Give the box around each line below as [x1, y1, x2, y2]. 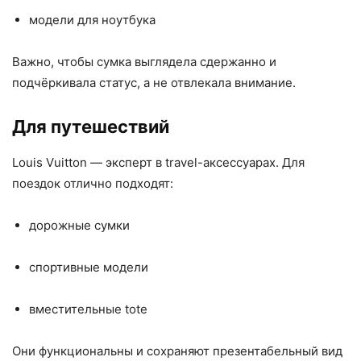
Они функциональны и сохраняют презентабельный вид [12, 343, 342, 359]
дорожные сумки [29, 218, 130, 233]
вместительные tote [29, 301, 147, 317]
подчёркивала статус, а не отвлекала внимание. [12, 75, 296, 90]
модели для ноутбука [29, 12, 156, 27]
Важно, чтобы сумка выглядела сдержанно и [12, 54, 276, 69]
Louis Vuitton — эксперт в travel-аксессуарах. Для [12, 155, 305, 170]
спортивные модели [29, 259, 148, 275]
